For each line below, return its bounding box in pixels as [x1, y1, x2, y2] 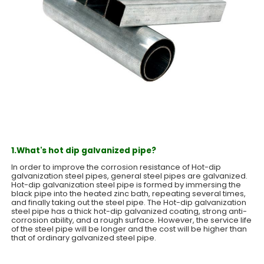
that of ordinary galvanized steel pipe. [11, 232, 157, 243]
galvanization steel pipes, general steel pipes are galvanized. [11, 170, 248, 181]
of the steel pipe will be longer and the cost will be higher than [11, 223, 247, 235]
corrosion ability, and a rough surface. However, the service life [11, 214, 252, 226]
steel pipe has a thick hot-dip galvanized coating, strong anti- [11, 205, 247, 217]
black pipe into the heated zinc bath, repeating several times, [11, 187, 246, 199]
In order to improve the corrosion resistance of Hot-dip [11, 161, 222, 173]
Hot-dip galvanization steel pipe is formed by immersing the [11, 179, 242, 190]
